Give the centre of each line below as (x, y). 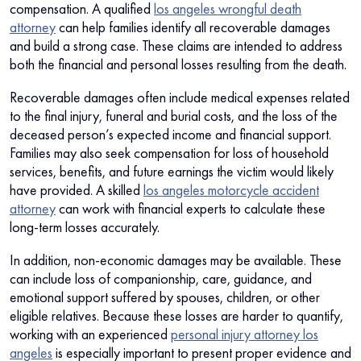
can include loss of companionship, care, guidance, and (161, 279)
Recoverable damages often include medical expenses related (180, 98)
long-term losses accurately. (85, 227)
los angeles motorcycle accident (231, 190)
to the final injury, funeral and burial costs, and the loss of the (174, 116)
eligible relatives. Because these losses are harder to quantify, (176, 316)
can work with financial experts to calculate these (191, 209)
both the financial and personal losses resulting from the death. (178, 64)
